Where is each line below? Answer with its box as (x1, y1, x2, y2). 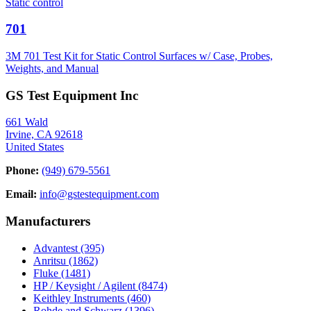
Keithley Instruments (33, 292, 127, 304)
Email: (6, 188, 37, 201)
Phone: (6, 165, 39, 177)
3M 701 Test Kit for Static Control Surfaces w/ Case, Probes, (6, 49, 273, 62)
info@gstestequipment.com (40, 188, 159, 201)
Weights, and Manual (6, 62, 99, 74)
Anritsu (33, 254, 69, 267)
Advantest (33, 242, 81, 254)
